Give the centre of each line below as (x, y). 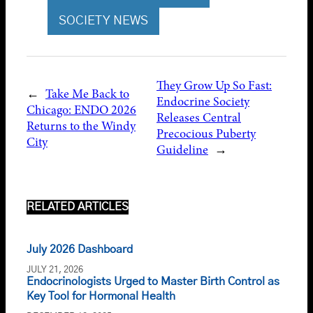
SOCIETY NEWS (103, 21)
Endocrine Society (203, 102)
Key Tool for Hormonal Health (101, 297)
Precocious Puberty (206, 134)
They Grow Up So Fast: (214, 86)
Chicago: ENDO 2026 (81, 109)
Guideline (182, 150)
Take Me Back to (87, 93)
